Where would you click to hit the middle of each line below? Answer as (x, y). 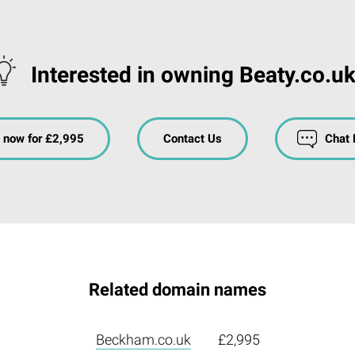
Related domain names (177, 289)
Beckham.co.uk (143, 339)
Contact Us (192, 138)
